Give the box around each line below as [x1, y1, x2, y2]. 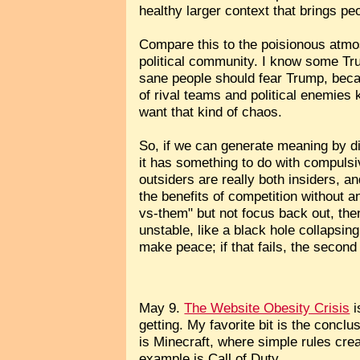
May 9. [139, 300, 185, 317]
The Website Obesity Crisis [184, 300, 350, 317]
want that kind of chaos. [139, 103, 283, 120]
